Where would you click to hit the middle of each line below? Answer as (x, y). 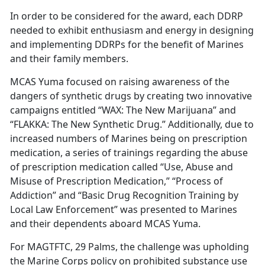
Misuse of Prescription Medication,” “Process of (117, 181)
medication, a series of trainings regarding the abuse (129, 153)
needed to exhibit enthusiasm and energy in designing (132, 30)
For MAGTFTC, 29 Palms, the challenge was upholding (130, 247)
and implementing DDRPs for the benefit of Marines (127, 45)
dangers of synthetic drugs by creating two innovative (131, 96)
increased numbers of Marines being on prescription (129, 139)
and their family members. (69, 59)
